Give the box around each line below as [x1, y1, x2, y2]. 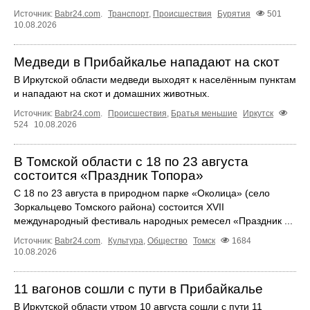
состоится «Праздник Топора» [14, 168, 203, 183]
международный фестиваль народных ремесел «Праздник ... [14, 215, 293, 227]
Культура [108, 236, 143, 246]
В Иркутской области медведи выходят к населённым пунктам [14, 74, 296, 86]
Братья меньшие [171, 109, 237, 119]
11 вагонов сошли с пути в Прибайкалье [14, 282, 263, 297]
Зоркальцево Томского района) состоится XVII [14, 201, 224, 213]
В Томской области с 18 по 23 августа [14, 154, 248, 170]
